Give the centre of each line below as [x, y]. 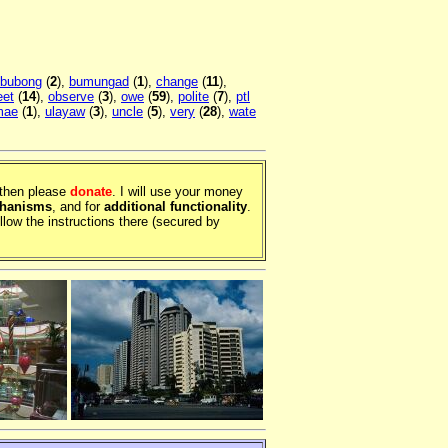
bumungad [99, 82]
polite [193, 97]
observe [71, 97]
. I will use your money [177, 192]
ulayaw [65, 112]
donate [91, 192]
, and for [78, 207]
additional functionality [175, 207]
